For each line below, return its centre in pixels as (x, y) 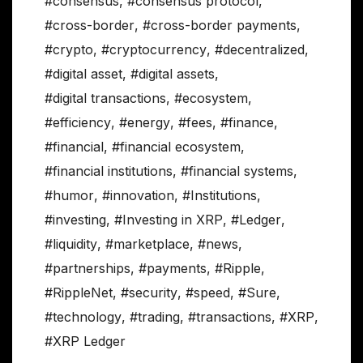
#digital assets (173, 74)
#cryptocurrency (154, 50)
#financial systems (237, 171)
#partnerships (88, 269)
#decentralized (260, 50)
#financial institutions (109, 171)
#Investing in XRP (169, 220)
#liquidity (71, 244)
